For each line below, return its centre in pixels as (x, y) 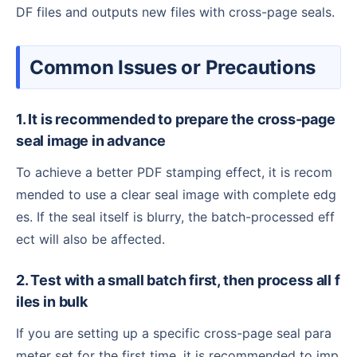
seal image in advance (91, 140)
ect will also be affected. (90, 239)
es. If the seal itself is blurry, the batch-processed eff (175, 216)
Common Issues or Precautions (180, 67)
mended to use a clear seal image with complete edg (176, 194)
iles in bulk (52, 301)
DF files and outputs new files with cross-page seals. (175, 12)
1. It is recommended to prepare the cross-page (21, 119)
